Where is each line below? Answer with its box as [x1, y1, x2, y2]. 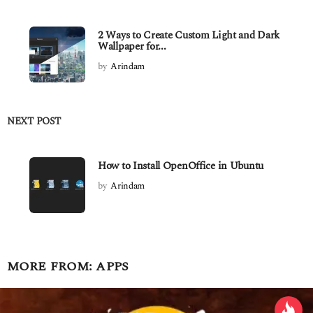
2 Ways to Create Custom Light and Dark [98, 27, 280, 44]
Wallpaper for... [98, 38, 166, 55]
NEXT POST [7, 114, 61, 129]
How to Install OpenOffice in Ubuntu [98, 158, 263, 175]
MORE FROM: [7, 257, 96, 277]
